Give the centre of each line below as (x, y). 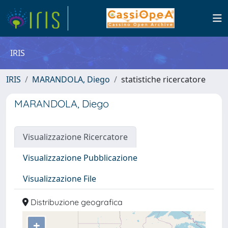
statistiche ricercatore (163, 79)
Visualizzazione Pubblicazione (80, 158)
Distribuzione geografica (76, 202)
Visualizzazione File (60, 179)
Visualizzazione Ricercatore (75, 137)
